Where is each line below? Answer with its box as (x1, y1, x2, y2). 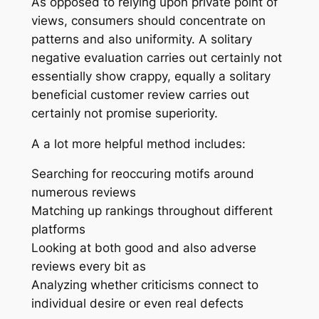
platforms (31, 222, 85, 237)
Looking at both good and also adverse (31, 241, 256, 256)
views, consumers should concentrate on (31, 13, 266, 28)
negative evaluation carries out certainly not (31, 50, 282, 65)
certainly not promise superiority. (31, 105, 218, 120)
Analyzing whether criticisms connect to (31, 278, 258, 293)
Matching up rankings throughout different (31, 204, 273, 219)
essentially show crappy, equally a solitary (31, 68, 271, 83)
